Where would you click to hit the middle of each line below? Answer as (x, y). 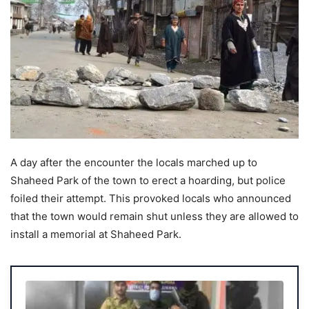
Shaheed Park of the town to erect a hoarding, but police (148, 180)
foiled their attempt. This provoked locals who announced (151, 198)
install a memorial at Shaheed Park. (96, 234)
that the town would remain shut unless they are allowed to (154, 216)
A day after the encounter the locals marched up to (134, 162)
